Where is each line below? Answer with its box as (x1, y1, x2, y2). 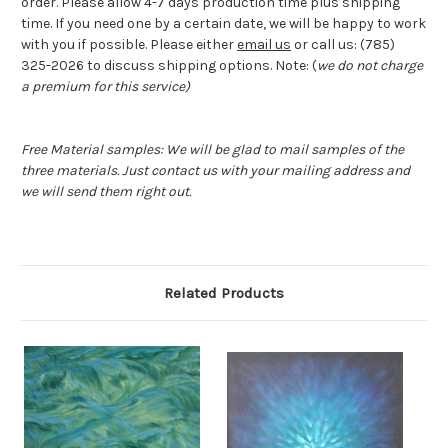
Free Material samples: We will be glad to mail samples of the (21, 141, 404, 159)
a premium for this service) (21, 78, 190, 96)
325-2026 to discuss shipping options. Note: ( (21, 57, 317, 75)
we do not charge (317, 57, 423, 75)
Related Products (164, 284, 284, 303)
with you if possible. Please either (21, 36, 237, 54)
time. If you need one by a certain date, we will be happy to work (21, 15, 426, 33)
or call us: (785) (291, 36, 395, 54)
